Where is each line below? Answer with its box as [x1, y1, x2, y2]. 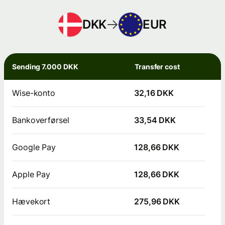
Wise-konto [12, 87, 56, 98]
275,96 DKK [134, 196, 180, 206]
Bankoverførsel [12, 115, 69, 125]
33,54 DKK [134, 115, 176, 125]
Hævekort [12, 196, 51, 206]
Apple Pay [12, 169, 51, 179]
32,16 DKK [134, 87, 174, 98]
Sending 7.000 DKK [12, 62, 78, 71]
